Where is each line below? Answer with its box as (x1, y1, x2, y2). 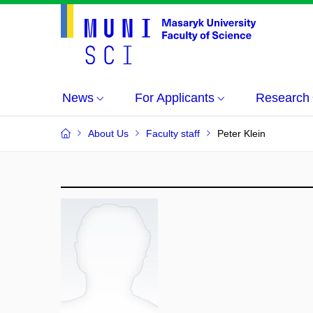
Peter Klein (217, 128, 265, 139)
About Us (88, 128, 129, 139)
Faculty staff (146, 128, 200, 139)
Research (256, 91, 310, 105)
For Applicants (135, 91, 214, 105)
